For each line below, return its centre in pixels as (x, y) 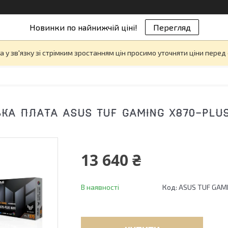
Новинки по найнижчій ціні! (83, 27)
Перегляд (172, 27)
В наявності (100, 187)
